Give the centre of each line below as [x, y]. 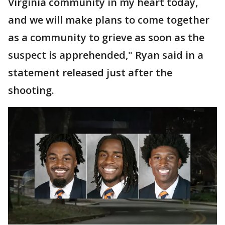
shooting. [31, 90]
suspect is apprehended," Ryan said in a [106, 55]
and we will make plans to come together [109, 20]
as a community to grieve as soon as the [106, 37]
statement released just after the [90, 73]
